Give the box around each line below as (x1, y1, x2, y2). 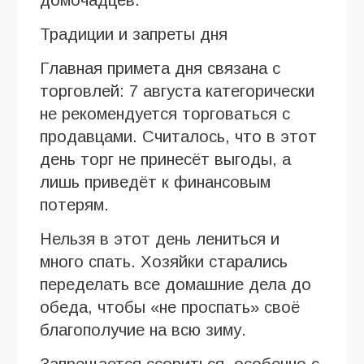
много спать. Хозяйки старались (40, 252, 288, 271)
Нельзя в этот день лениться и (40, 229, 279, 248)
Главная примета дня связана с (40, 58, 280, 77)
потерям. (40, 195, 109, 214)
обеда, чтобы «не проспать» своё (40, 297, 300, 316)
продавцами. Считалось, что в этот (40, 127, 317, 145)
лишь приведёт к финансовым (40, 172, 271, 191)
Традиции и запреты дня (40, 24, 227, 43)
